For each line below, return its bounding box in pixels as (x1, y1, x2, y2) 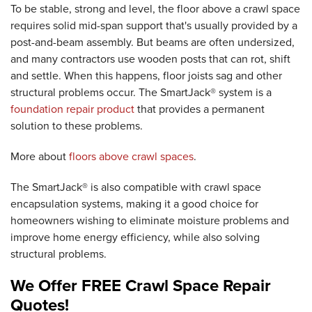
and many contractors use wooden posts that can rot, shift (10, 51, 290, 66)
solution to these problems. (10, 118, 143, 133)
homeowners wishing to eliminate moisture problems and (10, 212, 289, 228)
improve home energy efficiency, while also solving (10, 229, 260, 244)
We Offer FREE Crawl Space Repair (10, 273, 271, 297)
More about (10, 148, 69, 164)
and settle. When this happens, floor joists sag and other (10, 68, 282, 83)
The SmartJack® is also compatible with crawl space (10, 179, 261, 194)
